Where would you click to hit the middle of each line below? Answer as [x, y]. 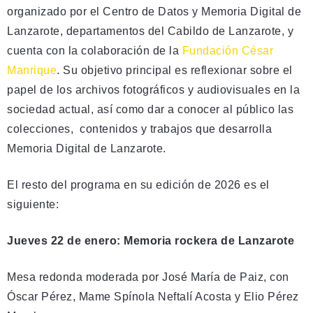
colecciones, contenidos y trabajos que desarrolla [139, 129]
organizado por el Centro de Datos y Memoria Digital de [154, 11]
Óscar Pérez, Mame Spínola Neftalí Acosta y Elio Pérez [153, 296]
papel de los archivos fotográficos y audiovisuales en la [153, 89]
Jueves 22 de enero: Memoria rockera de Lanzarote [151, 240]
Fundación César [227, 50]
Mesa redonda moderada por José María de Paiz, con [148, 277]
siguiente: [33, 204]
